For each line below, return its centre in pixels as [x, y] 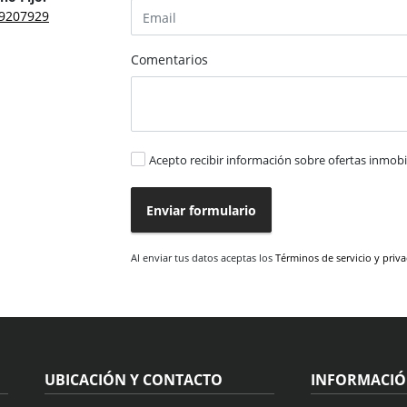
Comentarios [169, 60]
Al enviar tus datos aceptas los [203, 258]
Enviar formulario [201, 210]
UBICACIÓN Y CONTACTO [133, 380]
